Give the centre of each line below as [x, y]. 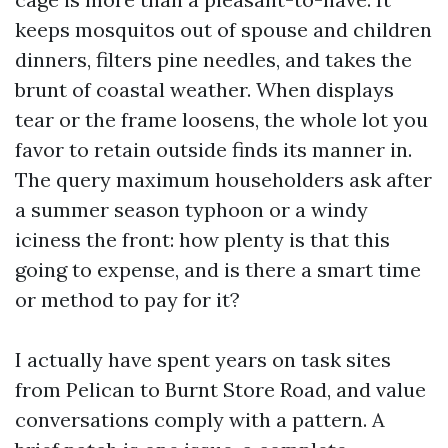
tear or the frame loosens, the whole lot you [221, 119]
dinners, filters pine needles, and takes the [213, 59]
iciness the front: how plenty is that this [202, 239]
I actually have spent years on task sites [203, 359]
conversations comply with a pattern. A [200, 419]
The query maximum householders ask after [223, 179]
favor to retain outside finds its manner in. [213, 149]
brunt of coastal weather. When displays [204, 89]
